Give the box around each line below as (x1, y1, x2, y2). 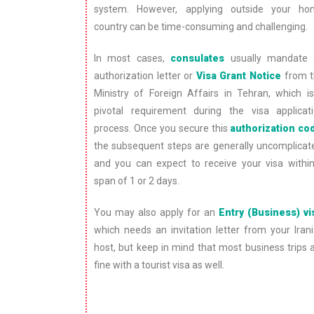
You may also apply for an (94, 206, 219, 218)
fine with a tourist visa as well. (94, 259, 224, 271)
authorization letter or (94, 69, 196, 81)
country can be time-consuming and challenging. (94, 20, 308, 32)
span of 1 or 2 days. (94, 175, 179, 186)
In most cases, (94, 52, 171, 64)
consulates (170, 52, 225, 64)
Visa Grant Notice (196, 69, 282, 81)
